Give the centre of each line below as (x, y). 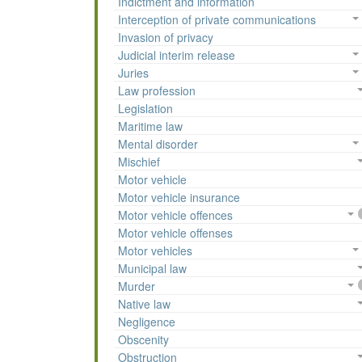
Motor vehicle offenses (175, 233)
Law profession (157, 91)
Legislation (145, 109)
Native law (144, 304)
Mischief (139, 162)
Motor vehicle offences (175, 215)
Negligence (147, 322)
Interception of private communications (217, 20)
